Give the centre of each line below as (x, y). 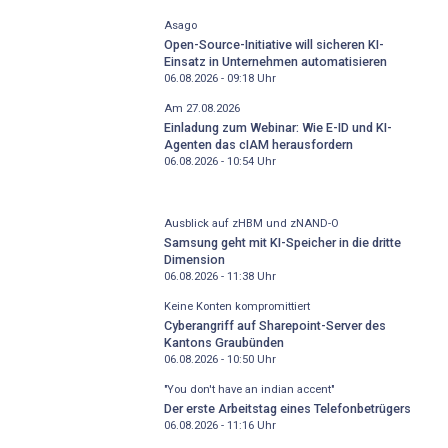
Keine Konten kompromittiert (236, 307)
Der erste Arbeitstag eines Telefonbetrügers (287, 408)
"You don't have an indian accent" (248, 390)
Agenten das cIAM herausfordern (258, 144)
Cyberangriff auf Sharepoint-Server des (274, 325)
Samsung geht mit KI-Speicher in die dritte (282, 242)
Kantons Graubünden (223, 342)
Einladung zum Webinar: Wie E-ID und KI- (277, 127)
